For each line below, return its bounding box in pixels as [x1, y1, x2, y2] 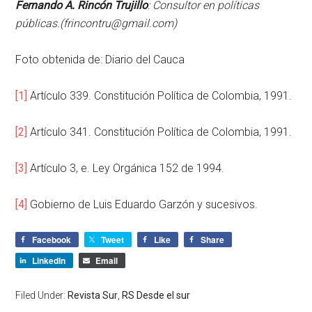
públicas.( [15, 16, 64, 30]
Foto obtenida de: [15, 52, 106, 66]
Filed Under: [15, 289, 68, 301]
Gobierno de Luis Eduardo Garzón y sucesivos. [27, 197, 258, 211]
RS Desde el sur [122, 289, 191, 301]
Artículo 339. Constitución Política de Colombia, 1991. [27, 88, 292, 102]
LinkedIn [32, 253, 66, 267]
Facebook [32, 233, 72, 246]
